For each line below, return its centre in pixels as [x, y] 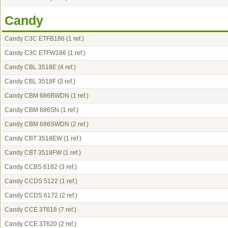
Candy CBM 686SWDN [37, 124]
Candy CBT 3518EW [33, 138]
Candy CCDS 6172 [31, 195]
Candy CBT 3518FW [33, 153]
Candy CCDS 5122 [31, 181]
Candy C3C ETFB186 [35, 39]
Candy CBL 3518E [31, 67]
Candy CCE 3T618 [31, 210]
